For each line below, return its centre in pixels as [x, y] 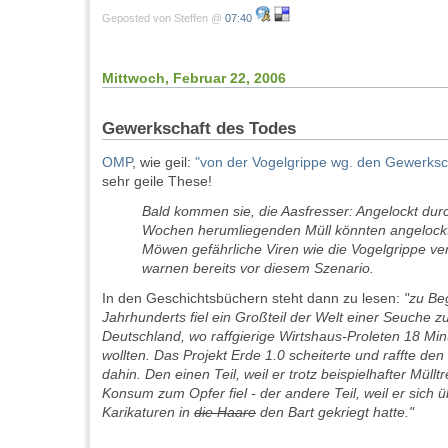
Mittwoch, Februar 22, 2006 [194, 78]
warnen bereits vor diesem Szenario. [258, 267]
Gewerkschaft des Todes [199, 128]
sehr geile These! [157, 180]
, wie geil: [163, 161]
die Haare [225, 411]
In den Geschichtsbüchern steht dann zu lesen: [253, 297]
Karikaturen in [148, 411]
